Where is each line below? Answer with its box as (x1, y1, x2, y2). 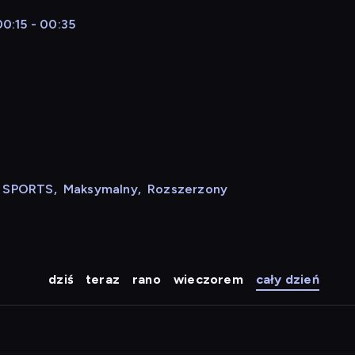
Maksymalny (63, 181, 138, 197)
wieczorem (173, 272, 243, 287)
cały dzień (255, 272, 319, 287)
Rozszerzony (147, 181, 228, 197)
